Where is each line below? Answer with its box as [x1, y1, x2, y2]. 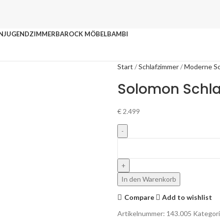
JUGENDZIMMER [3, 30, 55, 38]
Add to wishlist [162, 192, 213, 201]
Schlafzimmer [138, 62, 179, 71]
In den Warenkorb [121, 175, 176, 183]
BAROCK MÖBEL [55, 30, 107, 38]
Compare [124, 192, 154, 201]
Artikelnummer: [117, 209, 166, 218]
